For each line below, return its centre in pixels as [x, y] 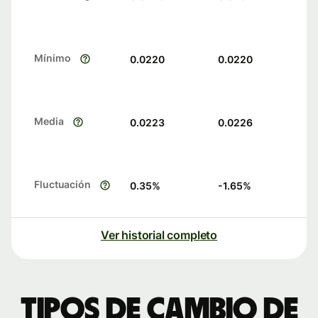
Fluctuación [63, 185]
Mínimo [53, 58]
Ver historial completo [159, 235]
